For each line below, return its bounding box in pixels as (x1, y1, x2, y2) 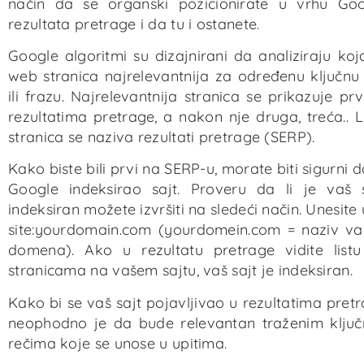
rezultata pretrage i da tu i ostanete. (8, 14, 260, 33)
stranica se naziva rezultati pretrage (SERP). (8, 128, 315, 147)
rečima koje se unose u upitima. (8, 333, 227, 353)
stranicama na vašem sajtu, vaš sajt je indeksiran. (8, 261, 353, 280)
